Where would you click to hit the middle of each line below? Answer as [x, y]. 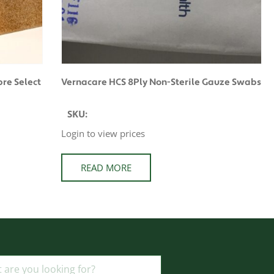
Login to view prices [103, 133]
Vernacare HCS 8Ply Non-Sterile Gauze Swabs [161, 82]
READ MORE [106, 168]
